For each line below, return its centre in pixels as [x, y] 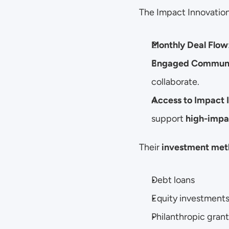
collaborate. [175, 82]
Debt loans [173, 180]
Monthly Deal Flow [190, 45]
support [168, 119]
